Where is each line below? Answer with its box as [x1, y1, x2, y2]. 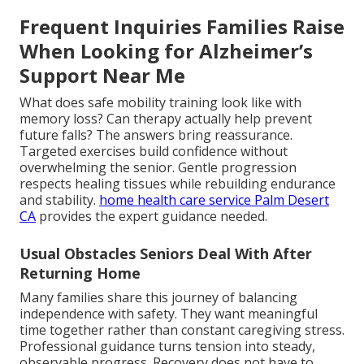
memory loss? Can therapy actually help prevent [19, 109, 312, 128]
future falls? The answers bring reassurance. [19, 125, 292, 144]
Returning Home [19, 262, 141, 283]
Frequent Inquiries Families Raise [19, 12, 344, 40]
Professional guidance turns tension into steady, [19, 336, 315, 355]
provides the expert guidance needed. [36, 206, 267, 225]
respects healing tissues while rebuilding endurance [19, 174, 336, 193]
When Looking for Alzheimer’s [19, 37, 313, 64]
